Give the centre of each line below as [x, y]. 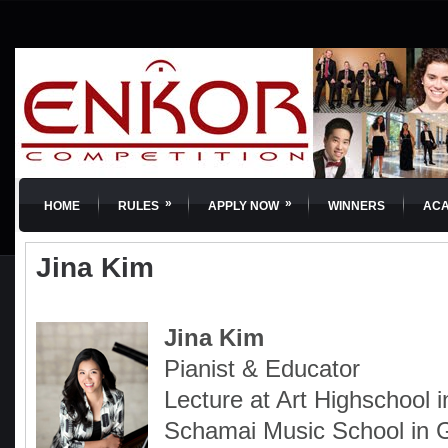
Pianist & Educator [262, 368]
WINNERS [356, 206]
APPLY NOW [243, 206]
